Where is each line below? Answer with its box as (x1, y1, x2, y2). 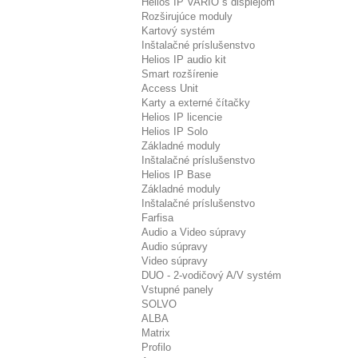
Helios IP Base (141, 169, 211, 181)
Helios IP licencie (141, 111, 222, 123)
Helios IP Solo (141, 125, 208, 137)
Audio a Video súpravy (141, 226, 246, 238)
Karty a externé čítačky (141, 97, 250, 109)
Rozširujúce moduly (141, 10, 233, 22)
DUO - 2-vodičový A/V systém (141, 269, 281, 281)
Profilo (141, 341, 171, 353)
